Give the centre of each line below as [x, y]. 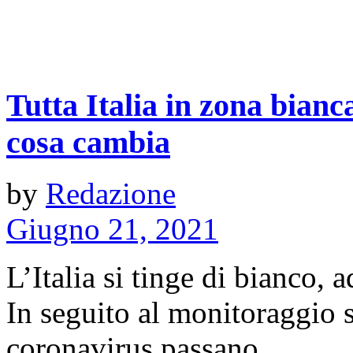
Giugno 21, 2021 [112, 229]
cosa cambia [88, 143]
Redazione [111, 193]
